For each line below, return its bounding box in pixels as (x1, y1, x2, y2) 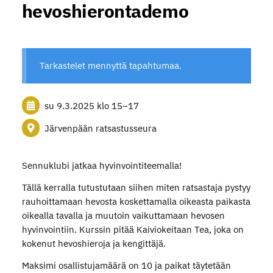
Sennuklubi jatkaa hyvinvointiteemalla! (21, 160, 182, 172)
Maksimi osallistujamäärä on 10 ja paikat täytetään (21, 260, 231, 271)
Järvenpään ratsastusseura (44, 122, 157, 134)
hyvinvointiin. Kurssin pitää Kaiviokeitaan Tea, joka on (21, 224, 244, 236)
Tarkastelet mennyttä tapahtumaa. (40, 60, 182, 72)
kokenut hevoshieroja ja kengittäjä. (21, 238, 168, 250)
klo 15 (96, 99, 122, 112)
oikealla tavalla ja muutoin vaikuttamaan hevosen (21, 210, 225, 222)
